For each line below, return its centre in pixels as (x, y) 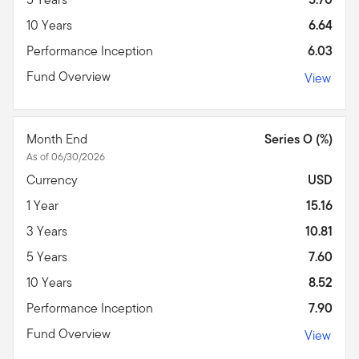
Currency (54, 179)
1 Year (44, 205)
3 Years (48, 231)
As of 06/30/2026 (66, 156)
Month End (58, 139)
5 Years (48, 256)
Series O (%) (298, 139)
